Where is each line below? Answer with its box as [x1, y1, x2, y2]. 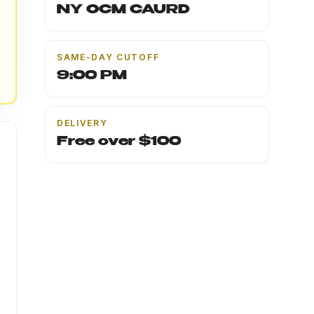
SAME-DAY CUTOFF [57, 52, 160, 62]
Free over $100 [57, 135, 181, 148]
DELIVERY [57, 118, 108, 128]
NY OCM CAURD [57, 4, 190, 16]
